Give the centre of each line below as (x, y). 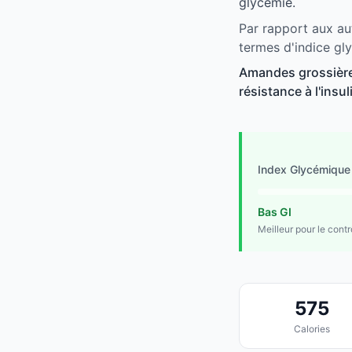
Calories (312, 329)
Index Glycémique (304, 170)
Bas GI (275, 212)
